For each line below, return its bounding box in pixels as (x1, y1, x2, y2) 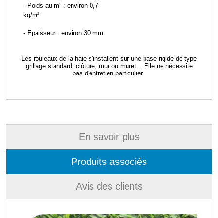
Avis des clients (75, 181, 143, 192)
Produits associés (71, 156, 147, 167)
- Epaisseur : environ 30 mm (23, 29, 103, 37)
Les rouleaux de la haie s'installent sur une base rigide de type (21, 55, 197, 63)
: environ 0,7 (61, 2, 98, 10)
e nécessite (160, 62, 193, 70)
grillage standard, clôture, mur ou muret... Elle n (25, 62, 160, 70)
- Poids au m (23, 2, 59, 10)
